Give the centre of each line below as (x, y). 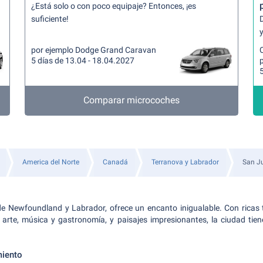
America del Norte (51, 162)
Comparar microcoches (131, 100)
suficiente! (50, 19)
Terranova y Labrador (185, 162)
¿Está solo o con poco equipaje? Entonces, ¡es (114, 6)
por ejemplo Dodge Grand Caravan (94, 50)
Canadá (115, 162)
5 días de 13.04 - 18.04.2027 (83, 60)
